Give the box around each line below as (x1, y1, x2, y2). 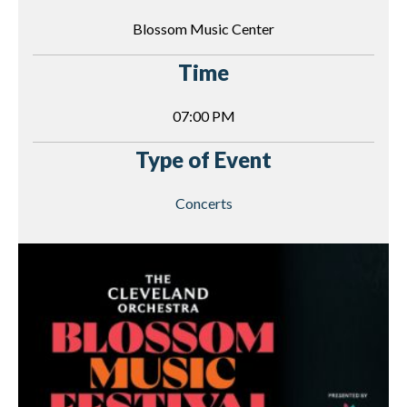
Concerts (174, 194, 233, 212)
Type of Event (135, 146, 272, 173)
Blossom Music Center (133, 20, 274, 37)
